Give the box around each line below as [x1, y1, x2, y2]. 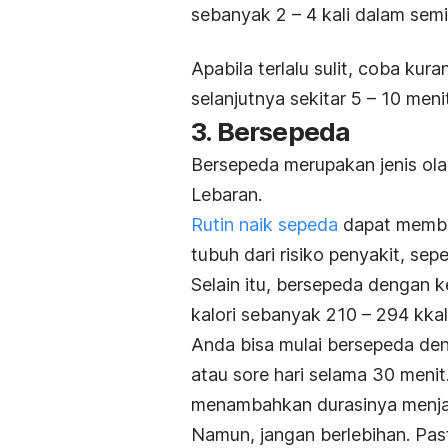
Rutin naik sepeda [191, 214, 338, 236]
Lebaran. [191, 184, 262, 206]
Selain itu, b [191, 274, 287, 296]
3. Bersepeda [191, 116, 351, 148]
